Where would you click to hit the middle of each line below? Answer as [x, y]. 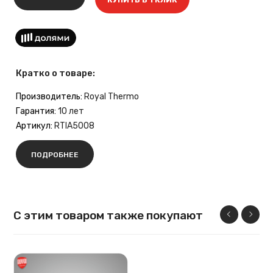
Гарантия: [36, 111]
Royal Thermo [112, 96]
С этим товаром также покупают [108, 215]
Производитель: [49, 96]
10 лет [71, 111]
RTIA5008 [75, 126]
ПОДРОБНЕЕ [55, 154]
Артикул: [34, 126]
